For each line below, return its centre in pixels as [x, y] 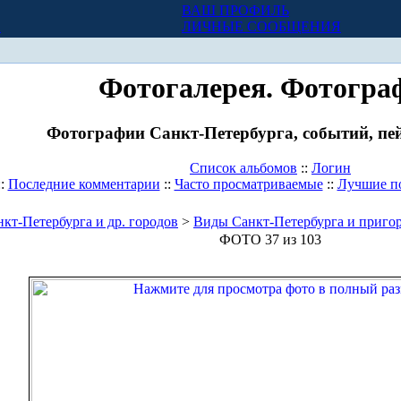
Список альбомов [243, 168]
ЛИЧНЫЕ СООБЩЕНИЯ [261, 26]
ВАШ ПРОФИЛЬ [235, 10]
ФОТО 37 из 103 [270, 240]
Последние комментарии [84, 184]
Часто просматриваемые [248, 184]
